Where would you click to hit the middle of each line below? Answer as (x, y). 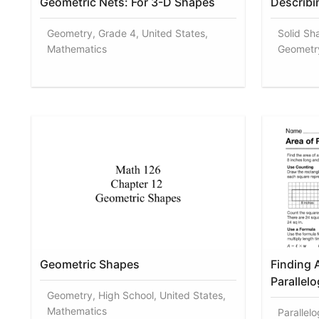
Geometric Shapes (89, 264)
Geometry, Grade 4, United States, (127, 33)
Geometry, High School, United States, (136, 295)
